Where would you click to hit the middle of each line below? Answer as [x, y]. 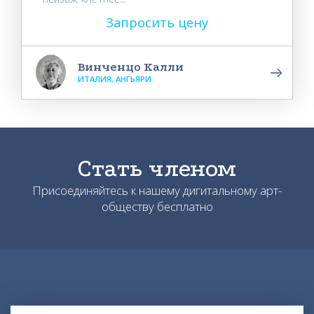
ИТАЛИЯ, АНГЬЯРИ [115, 78]
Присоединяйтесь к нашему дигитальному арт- [157, 190]
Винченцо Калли [131, 67]
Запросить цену [157, 22]
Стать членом [157, 168]
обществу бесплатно [157, 206]
